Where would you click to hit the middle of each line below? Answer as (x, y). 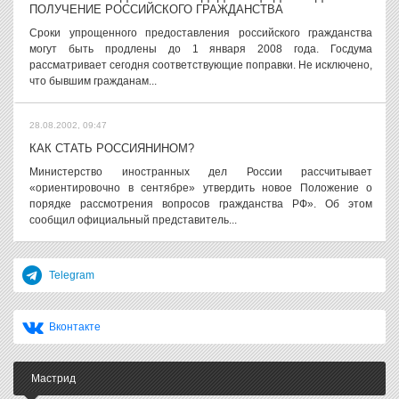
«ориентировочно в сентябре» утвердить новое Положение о (201, 188)
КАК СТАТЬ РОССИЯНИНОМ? (112, 148)
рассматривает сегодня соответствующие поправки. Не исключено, (201, 65)
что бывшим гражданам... (93, 81)
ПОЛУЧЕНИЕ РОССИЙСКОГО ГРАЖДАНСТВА (156, 9)
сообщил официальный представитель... (133, 220)
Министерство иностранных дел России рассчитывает (201, 172)
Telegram (72, 275)
